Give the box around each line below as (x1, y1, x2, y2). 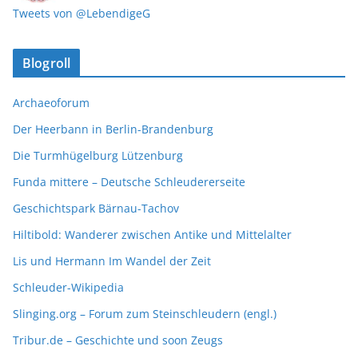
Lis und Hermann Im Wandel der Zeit (13, 253, 211, 269)
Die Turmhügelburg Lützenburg (13, 148, 183, 164)
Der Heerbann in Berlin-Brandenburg (13, 121, 213, 137)
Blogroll (22, 54, 71, 73)
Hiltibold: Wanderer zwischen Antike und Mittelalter (13, 227, 292, 243)
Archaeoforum (13, 95, 89, 111)
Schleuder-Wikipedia (13, 280, 124, 296)
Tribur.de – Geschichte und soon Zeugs (13, 332, 223, 348)
